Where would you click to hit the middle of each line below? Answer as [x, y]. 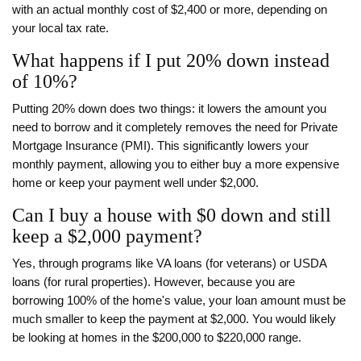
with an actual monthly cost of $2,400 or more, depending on [170, 10]
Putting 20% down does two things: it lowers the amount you [169, 109]
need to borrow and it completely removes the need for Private [175, 128]
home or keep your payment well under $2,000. [135, 183]
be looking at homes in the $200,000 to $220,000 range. [157, 338]
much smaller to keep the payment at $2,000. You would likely [174, 320]
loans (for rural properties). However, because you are [154, 282]
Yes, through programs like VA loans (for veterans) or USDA [169, 264]
